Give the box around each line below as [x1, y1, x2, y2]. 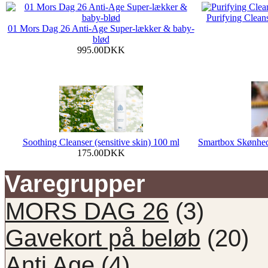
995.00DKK [77, 44, 125, 55]
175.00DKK [77, 147, 125, 158]
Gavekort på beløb [5, 224, 200, 251]
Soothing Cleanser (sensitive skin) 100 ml [22, 136, 179, 147]
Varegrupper [5, 170, 145, 197]
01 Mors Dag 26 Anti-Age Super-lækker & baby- [7, 23, 194, 33]
